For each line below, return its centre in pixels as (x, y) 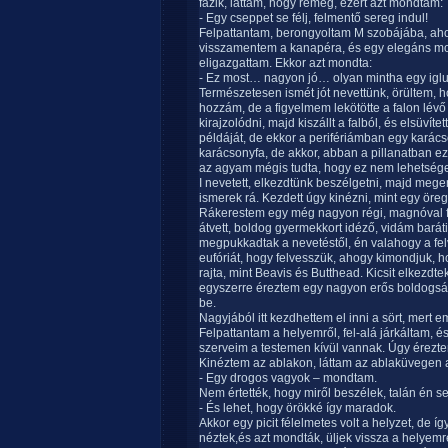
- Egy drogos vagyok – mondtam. (288, 378)
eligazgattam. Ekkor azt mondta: (285, 63)
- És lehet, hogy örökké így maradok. (297, 408)
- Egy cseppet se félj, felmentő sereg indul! (313, 18)
